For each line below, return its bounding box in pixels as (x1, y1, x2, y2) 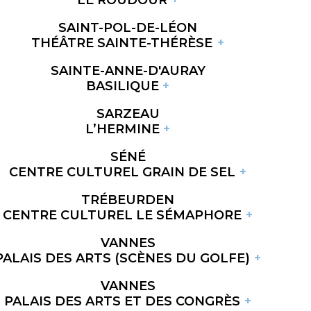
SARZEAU (96, 106, 160, 121)
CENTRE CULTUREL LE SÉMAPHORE (3, 207, 242, 223)
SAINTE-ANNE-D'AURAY (50, 62, 205, 78)
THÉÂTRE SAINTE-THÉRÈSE (31, 35, 214, 51)
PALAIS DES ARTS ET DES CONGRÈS (4, 293, 241, 309)
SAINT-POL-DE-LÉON (58, 19, 197, 35)
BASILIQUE (85, 78, 159, 94)
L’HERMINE (85, 121, 160, 137)
